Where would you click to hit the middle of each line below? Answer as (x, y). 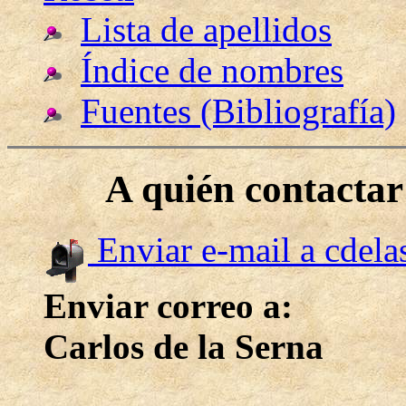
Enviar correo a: (168, 306)
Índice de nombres (212, 70)
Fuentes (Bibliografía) (238, 111)
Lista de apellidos (206, 29)
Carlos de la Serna (184, 347)
